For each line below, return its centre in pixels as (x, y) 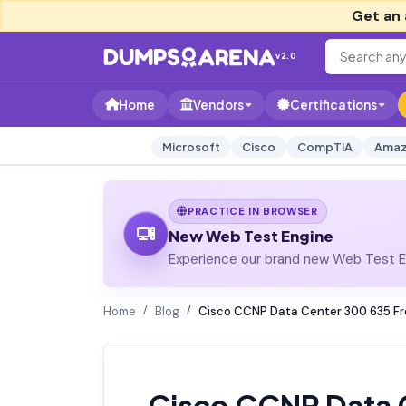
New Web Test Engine (251, 236)
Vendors (218, 105)
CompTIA (324, 147)
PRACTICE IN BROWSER (253, 211)
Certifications (333, 105)
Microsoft (191, 147)
